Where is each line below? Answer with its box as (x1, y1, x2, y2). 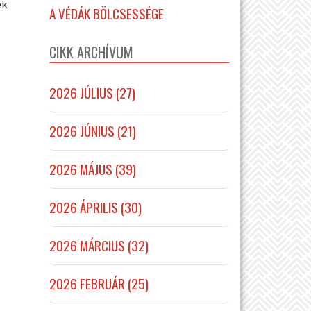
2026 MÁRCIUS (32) (49, 235, 149, 255)
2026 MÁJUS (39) (49, 158, 136, 179)
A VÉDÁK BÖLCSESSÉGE (49, 3, 164, 24)
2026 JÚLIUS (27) (49, 82, 135, 103)
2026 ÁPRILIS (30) (49, 196, 142, 217)
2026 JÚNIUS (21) (49, 120, 136, 141)
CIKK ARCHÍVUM (49, 41, 133, 62)
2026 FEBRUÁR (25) (49, 273, 149, 294)
